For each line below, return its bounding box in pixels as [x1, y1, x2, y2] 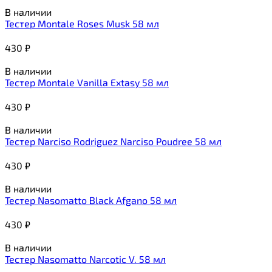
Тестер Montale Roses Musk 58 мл [5, 17, 159, 29]
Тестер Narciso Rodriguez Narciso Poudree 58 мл [5, 135, 222, 147]
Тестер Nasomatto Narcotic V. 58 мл [5, 253, 166, 265]
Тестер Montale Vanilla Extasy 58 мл [5, 76, 169, 88]
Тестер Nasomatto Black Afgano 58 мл [5, 194, 177, 206]
